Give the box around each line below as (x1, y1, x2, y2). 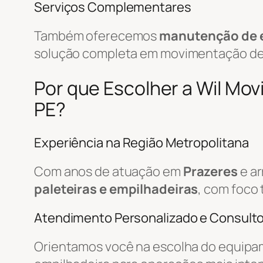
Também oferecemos (34, 26, 160, 45)
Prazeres (183, 162, 238, 180)
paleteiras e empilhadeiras (34, 180, 198, 198)
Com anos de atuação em (34, 162, 183, 180)
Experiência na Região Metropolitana (34, 133, 249, 151)
